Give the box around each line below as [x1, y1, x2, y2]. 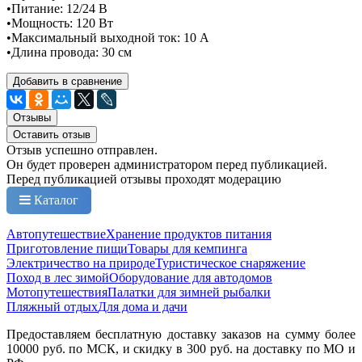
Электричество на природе [6, 255, 155, 270]
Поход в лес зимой [6, 270, 109, 284]
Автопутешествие [6, 226, 106, 241]
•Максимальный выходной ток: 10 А [6, 30, 209, 44]
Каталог [31, 192, 78, 207]
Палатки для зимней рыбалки [107, 284, 271, 299]
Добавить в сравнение [13, 74, 122, 87]
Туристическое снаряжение [155, 255, 305, 270]
